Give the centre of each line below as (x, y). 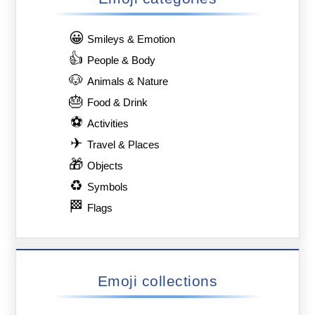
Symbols (108, 187)
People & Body (122, 60)
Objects (105, 166)
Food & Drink (118, 102)
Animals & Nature (128, 81)
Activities (108, 123)
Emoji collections (157, 281)
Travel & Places (124, 144)
